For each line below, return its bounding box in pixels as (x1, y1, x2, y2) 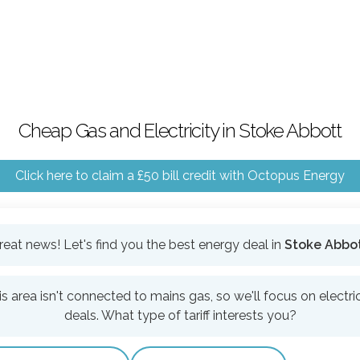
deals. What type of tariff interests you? (63, 308, 297, 323)
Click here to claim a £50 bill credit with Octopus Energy (15, 168, 345, 183)
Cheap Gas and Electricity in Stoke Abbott (18, 119, 342, 142)
